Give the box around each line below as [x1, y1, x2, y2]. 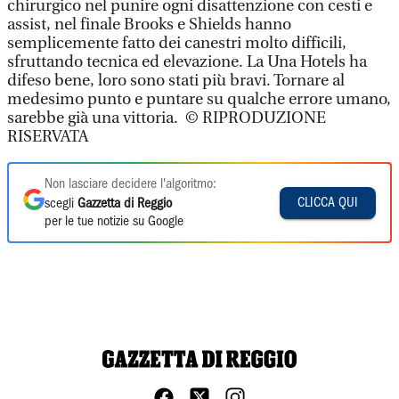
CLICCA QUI [297, 196, 358, 209]
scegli [45, 198, 77, 210]
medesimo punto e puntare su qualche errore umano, [7, 90, 391, 109]
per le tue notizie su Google [45, 216, 183, 228]
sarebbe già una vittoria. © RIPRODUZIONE [7, 109, 326, 127]
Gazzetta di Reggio [77, 198, 172, 210]
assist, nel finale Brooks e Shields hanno [7, 15, 291, 34]
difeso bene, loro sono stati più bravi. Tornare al [7, 71, 345, 90]
